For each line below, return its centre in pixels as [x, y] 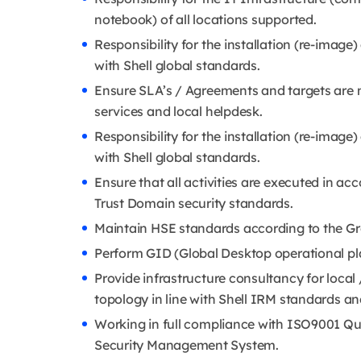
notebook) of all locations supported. [205, 20]
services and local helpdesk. [178, 112]
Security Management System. [187, 345]
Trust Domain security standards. [194, 203]
